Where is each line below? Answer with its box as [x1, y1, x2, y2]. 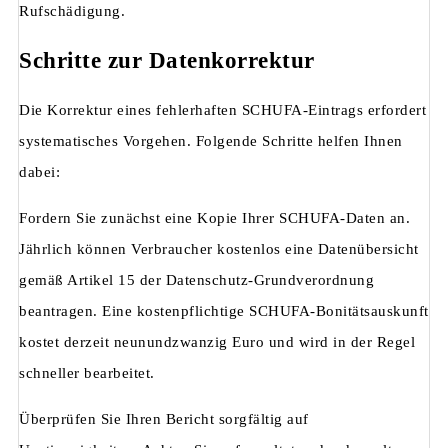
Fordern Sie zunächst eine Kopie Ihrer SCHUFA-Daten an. [19, 209, 410, 226]
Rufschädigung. [19, 2, 125, 19]
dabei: [19, 163, 60, 180]
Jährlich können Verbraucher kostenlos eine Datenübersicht [19, 240, 419, 257]
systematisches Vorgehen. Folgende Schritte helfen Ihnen [19, 132, 403, 149]
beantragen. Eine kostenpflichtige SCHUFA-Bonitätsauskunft [19, 302, 429, 319]
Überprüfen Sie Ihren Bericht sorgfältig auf [19, 410, 309, 427]
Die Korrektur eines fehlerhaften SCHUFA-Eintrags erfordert [19, 101, 426, 118]
